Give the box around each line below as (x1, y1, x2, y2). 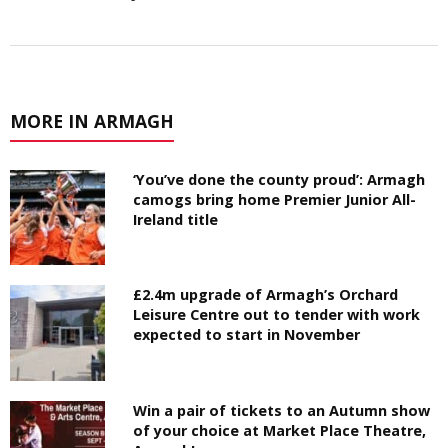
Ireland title (133, 210, 219, 230)
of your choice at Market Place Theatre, (133, 420, 427, 440)
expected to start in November (133, 325, 361, 345)
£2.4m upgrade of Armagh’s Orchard (133, 285, 399, 305)
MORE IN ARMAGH (10, 109, 174, 134)
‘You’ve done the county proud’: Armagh (133, 170, 426, 190)
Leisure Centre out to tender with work (133, 305, 421, 325)
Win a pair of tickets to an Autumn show (133, 400, 431, 420)
